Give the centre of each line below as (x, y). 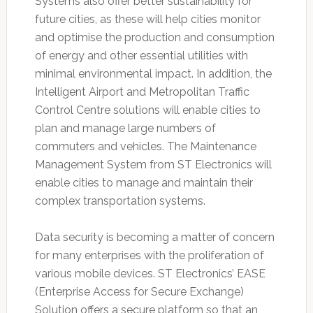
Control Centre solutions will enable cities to (147, 110)
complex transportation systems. (120, 201)
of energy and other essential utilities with (141, 56)
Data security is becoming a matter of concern (154, 238)
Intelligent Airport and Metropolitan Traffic (142, 92)
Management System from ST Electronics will (153, 165)
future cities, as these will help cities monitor (147, 20)
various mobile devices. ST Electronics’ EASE (150, 274)
